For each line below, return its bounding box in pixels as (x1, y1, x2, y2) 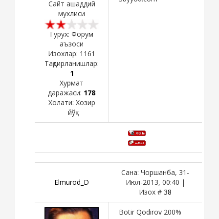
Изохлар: (48, 48, 80, 58)
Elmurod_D (54, 177, 89, 187)
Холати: (48, 97, 76, 107)
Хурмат (60, 78, 84, 88)
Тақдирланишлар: (44, 58, 99, 68)
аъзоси (60, 39, 84, 48)
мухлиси (58, 8, 85, 18)
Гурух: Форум (50, 29, 93, 39)
